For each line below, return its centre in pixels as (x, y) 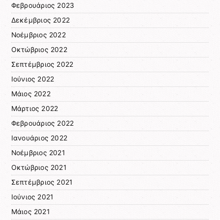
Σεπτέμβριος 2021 (42, 182)
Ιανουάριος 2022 (39, 138)
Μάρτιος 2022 (35, 108)
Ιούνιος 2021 (32, 197)
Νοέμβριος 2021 (38, 152)
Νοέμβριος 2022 (38, 35)
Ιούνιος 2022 (33, 79)
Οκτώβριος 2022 (39, 49)
